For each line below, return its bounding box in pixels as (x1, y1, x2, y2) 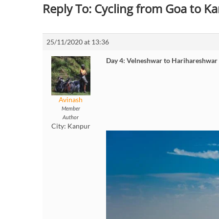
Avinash (59, 95, 83, 104)
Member (61, 105, 80, 112)
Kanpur (67, 122, 90, 131)
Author (63, 114, 79, 121)
